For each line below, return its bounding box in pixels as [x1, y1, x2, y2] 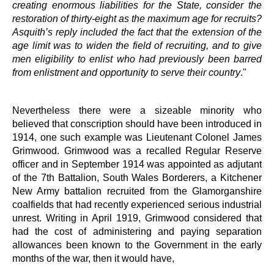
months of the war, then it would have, [12, 252, 174, 264]
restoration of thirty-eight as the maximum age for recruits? [12, 12, 262, 24]
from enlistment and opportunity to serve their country [12, 66, 240, 78]
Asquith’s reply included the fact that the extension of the [12, 26, 262, 37]
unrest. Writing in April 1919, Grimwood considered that [12, 212, 262, 223]
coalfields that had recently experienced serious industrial [12, 198, 262, 210]
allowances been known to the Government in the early [12, 239, 262, 250]
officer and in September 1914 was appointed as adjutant [12, 158, 262, 169]
